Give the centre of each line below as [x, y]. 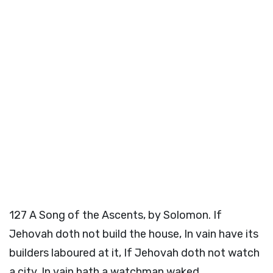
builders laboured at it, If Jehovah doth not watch [134, 253]
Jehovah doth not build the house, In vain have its [134, 234]
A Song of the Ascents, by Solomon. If [126, 215]
